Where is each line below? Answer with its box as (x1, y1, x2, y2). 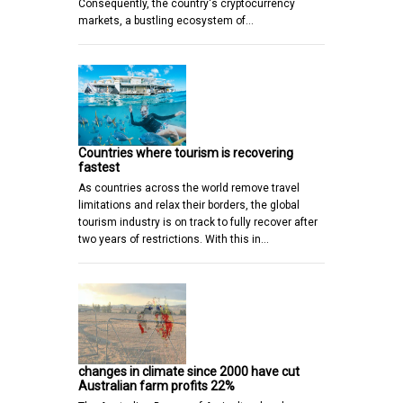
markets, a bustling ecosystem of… (78, 13, 254, 27)
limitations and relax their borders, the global (78, 198, 300, 211)
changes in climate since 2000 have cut (78, 363, 300, 379)
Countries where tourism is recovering (78, 145, 293, 160)
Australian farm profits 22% (78, 378, 235, 393)
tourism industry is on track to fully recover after (78, 215, 318, 228)
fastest (78, 159, 120, 175)
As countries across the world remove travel (78, 181, 300, 194)
